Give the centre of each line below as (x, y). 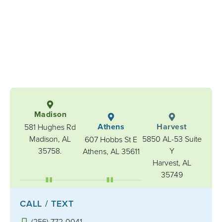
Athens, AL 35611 (111, 151)
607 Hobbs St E (111, 139)
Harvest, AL (172, 163)
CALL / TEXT (47, 204)
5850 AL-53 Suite (172, 139)
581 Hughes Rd (50, 127)
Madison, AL (50, 139)
